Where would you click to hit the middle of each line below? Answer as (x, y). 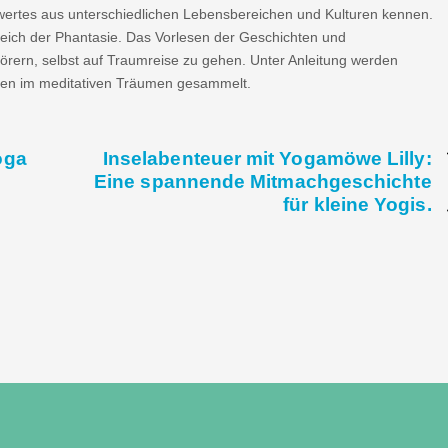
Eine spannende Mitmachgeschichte (263, 180)
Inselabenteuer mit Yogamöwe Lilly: (267, 157)
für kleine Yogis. (357, 203)
